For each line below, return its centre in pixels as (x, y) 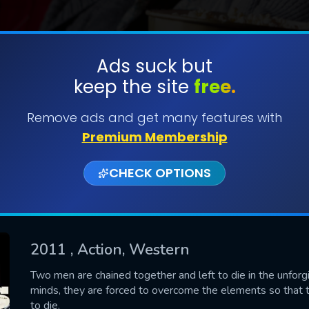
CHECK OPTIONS (160, 173)
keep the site (133, 87)
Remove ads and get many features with (154, 118)
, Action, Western (130, 249)
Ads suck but (154, 66)
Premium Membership (154, 137)
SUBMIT (154, 109)
